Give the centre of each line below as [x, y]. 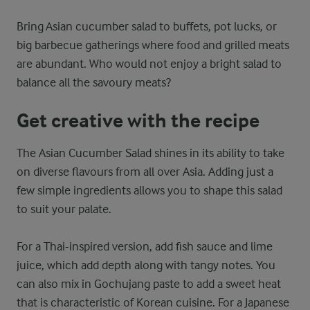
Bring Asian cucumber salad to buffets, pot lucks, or [147, 26]
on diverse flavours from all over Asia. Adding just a [145, 172]
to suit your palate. [64, 209]
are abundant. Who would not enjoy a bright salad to [149, 64]
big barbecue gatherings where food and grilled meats [153, 45]
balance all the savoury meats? [94, 82]
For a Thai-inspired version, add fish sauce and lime [145, 246]
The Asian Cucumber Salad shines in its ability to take [151, 153]
